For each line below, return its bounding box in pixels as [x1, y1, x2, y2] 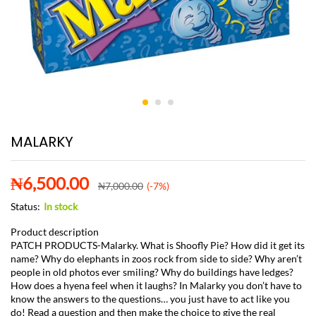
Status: [11, 200, 40, 213]
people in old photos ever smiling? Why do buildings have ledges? [11, 266, 293, 279]
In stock [44, 200, 78, 213]
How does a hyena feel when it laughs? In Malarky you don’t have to [11, 279, 302, 292]
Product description [11, 226, 99, 238]
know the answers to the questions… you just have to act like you [11, 293, 290, 305]
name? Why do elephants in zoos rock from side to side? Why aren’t [11, 253, 302, 265]
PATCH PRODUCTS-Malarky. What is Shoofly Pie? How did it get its [11, 239, 305, 252]
